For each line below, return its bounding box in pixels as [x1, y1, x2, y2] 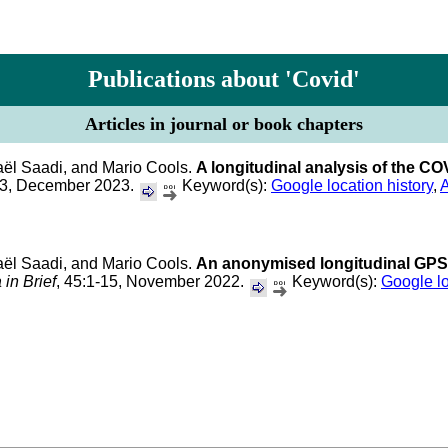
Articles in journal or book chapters [85, 114, 363, 134]
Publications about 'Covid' [88, 66, 360, 92]
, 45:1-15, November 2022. [56, 273, 248, 290]
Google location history [271, 177, 433, 194]
